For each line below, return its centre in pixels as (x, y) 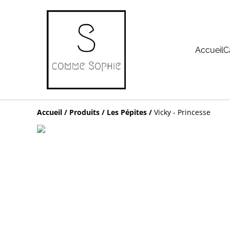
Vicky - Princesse (182, 112)
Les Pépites (127, 112)
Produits (84, 112)
